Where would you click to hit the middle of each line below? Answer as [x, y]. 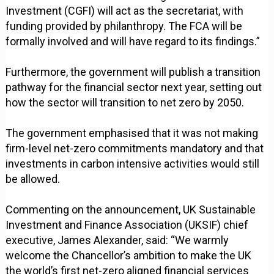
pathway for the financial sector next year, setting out [134, 87]
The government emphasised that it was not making [132, 133]
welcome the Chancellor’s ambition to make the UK [129, 256]
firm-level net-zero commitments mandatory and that [135, 149]
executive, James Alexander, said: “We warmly [117, 240]
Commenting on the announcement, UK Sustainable [131, 210]
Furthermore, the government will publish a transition [133, 72]
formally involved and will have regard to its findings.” [133, 42]
